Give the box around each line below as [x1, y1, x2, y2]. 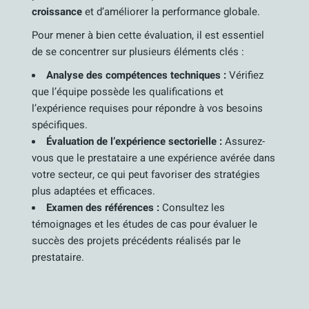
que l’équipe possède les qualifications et [32, 84, 224, 99]
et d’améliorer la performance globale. [82, 4, 261, 19]
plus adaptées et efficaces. [32, 183, 156, 199]
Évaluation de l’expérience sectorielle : [46, 134, 223, 149]
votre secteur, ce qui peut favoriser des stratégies [32, 167, 261, 182]
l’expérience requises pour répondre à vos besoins [32, 101, 263, 116]
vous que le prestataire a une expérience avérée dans [32, 150, 276, 166]
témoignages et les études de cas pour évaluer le [32, 217, 258, 232]
